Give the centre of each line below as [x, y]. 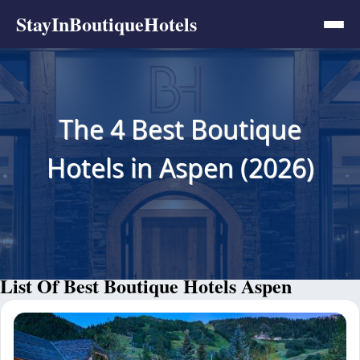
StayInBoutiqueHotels [106, 24]
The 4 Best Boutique [180, 129]
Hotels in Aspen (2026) [180, 167]
